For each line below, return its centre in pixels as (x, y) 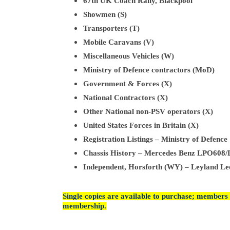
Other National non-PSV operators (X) (148, 111)
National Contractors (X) (126, 98)
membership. (84, 206)
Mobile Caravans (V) (119, 42)
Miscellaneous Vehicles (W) (129, 56)
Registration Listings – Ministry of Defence (155, 139)
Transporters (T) (111, 28)
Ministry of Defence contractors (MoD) (149, 70)
